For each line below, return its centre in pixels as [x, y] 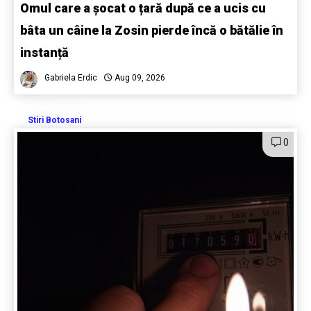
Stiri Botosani [54, 120]
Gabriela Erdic [71, 78]
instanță [44, 53]
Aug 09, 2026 [139, 78]
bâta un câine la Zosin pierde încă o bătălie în [152, 31]
